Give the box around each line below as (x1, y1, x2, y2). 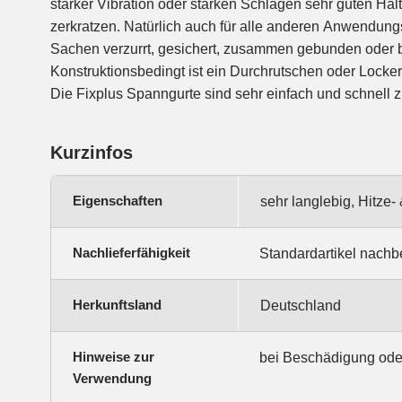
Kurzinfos (50, 143, 133, 163)
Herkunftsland (73, 297, 162, 313)
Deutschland (260, 298, 341, 314)
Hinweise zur (73, 349, 154, 365)
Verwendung (73, 371, 152, 387)
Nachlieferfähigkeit (73, 245, 190, 261)
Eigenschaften (73, 193, 162, 209)
